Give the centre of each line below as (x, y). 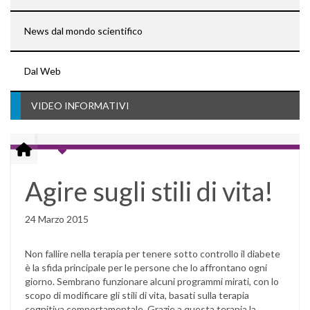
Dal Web (43, 71)
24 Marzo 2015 (57, 219)
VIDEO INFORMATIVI (80, 106)
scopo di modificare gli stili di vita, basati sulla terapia (137, 295)
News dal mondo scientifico (83, 31)
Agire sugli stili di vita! (149, 191)
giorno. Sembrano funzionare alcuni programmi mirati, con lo (152, 282)
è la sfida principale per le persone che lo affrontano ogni (146, 268)
